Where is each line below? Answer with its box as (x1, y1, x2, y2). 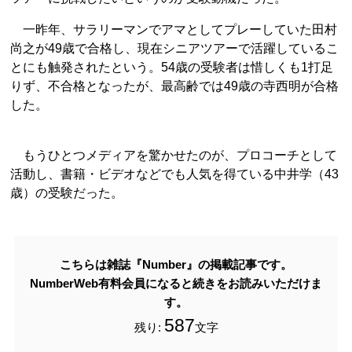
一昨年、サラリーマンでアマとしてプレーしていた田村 (10, 23, 337, 36)
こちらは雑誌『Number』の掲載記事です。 (60, 258, 292, 271)
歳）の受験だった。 (10, 186, 123, 200)
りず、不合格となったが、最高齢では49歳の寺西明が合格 (10, 79, 339, 93)
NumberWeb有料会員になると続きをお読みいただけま (30, 277, 322, 290)
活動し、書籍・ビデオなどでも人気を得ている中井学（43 (10, 167, 339, 181)
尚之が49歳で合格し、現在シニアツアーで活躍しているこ (10, 42, 339, 55)
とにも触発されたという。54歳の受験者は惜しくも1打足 (10, 60, 333, 74)
